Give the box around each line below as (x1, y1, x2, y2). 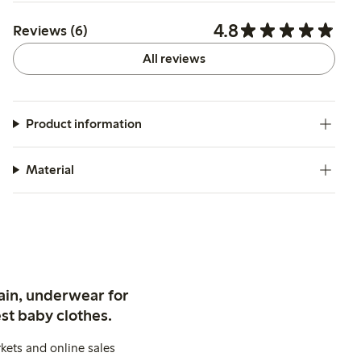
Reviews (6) (13, 21, 88, 39)
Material (25, 161, 74, 177)
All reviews (143, 50, 205, 66)
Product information (25, 115, 142, 131)
